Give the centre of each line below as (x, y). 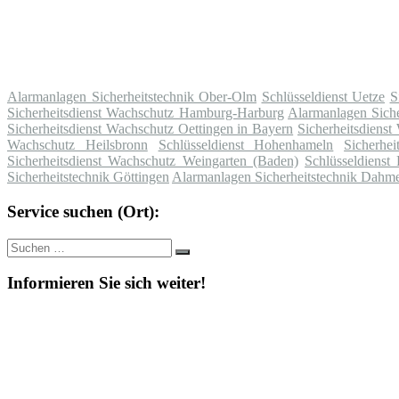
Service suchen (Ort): (83, 211)
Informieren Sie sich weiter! (106, 283)
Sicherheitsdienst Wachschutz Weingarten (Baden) (153, 161)
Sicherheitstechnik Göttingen (88, 177)
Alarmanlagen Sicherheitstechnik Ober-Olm (132, 97)
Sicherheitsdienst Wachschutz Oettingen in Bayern (151, 129)
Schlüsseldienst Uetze (323, 97)
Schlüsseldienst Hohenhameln (246, 145)
